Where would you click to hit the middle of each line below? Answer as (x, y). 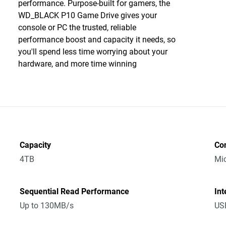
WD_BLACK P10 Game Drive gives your (87, 15)
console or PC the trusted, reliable (77, 27)
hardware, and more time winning (77, 64)
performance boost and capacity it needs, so (97, 40)
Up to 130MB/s (47, 206)
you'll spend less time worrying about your (93, 52)
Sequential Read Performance (75, 191)
